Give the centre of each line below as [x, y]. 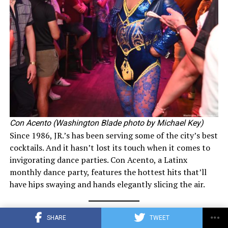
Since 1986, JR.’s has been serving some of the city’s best [113, 136]
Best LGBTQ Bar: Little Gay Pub [72, 212]
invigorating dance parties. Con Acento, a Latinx [98, 160]
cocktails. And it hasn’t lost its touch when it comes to [110, 148]
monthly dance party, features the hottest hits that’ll [108, 172]
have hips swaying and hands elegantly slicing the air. [107, 184]
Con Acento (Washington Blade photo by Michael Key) [106, 123]
